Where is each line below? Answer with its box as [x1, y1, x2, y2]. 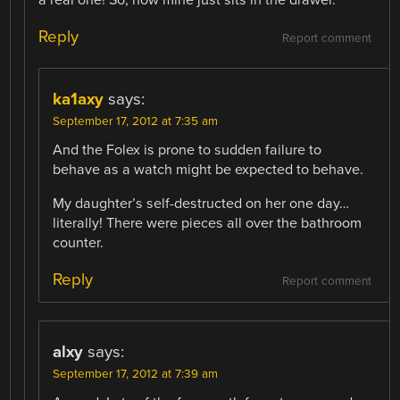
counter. [53, 233, 104, 252]
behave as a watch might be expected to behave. [53, 160, 364, 179]
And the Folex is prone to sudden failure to [53, 140, 322, 159]
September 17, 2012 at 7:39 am [53, 367, 219, 382]
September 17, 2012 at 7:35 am [53, 113, 219, 129]
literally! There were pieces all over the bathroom [53, 213, 362, 232]
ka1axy [53, 88, 104, 109]
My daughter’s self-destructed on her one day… [53, 194, 350, 212]
